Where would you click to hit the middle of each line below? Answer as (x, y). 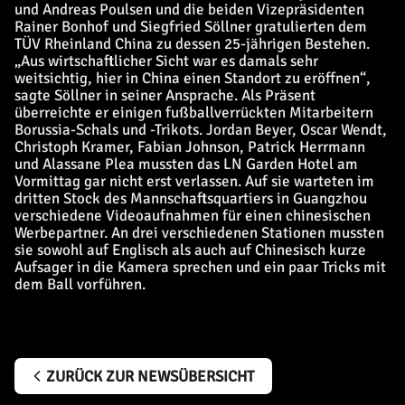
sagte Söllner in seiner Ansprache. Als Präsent (165, 95)
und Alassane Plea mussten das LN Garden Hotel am (186, 164)
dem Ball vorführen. (80, 284)
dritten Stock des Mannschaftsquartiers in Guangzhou (191, 198)
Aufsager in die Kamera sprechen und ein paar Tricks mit (200, 267)
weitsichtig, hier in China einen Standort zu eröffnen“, (193, 78)
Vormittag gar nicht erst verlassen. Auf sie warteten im (194, 181)
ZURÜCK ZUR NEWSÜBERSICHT (150, 376)
